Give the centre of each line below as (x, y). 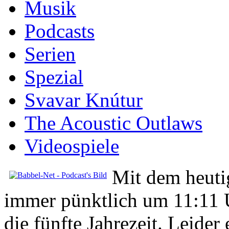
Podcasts (60, 31)
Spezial (54, 77)
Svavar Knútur (84, 100)
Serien (50, 54)
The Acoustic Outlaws (113, 123)
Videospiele (72, 146)
